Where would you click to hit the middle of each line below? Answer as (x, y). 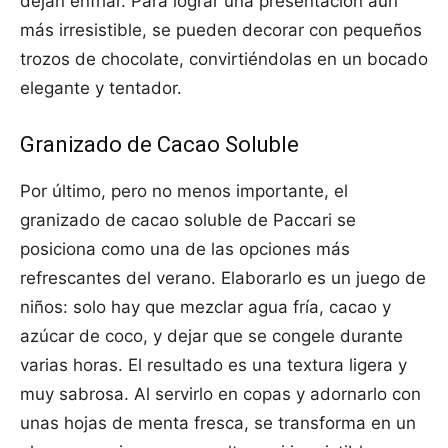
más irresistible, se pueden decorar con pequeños (221, 30)
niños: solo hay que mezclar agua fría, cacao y (205, 307)
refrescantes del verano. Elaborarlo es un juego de (223, 278)
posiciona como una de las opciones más (185, 249)
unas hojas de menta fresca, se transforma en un (218, 423)
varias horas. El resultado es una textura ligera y (213, 365)
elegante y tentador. (101, 88)
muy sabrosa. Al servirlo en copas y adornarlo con (220, 394)
